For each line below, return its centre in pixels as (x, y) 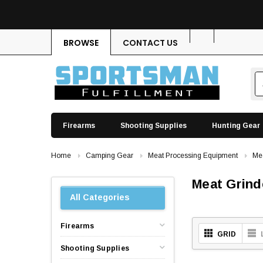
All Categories (100, 198)
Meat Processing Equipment (193, 155)
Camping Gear (109, 155)
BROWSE (81, 43)
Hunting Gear (236, 125)
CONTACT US (150, 43)
